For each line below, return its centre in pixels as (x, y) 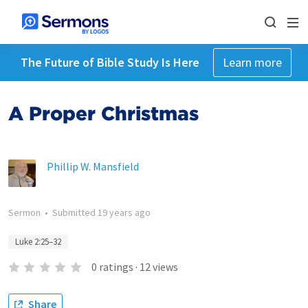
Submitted (75, 212)
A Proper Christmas (103, 113)
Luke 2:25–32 (38, 242)
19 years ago (124, 212)
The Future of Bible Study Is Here (110, 62)
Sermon (24, 212)
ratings (116, 267)
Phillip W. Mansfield (93, 166)
